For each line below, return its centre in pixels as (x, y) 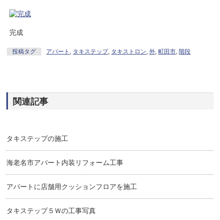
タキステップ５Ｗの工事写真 (51, 211)
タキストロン (129, 52)
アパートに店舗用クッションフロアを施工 (72, 187)
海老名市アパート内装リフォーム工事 (65, 163)
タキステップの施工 (38, 138)
